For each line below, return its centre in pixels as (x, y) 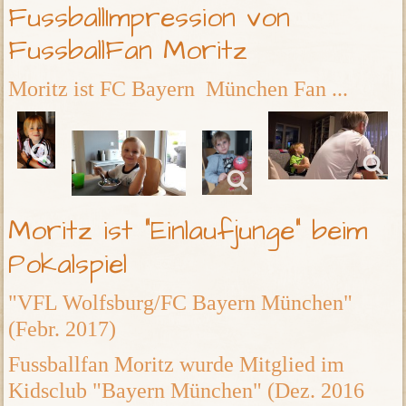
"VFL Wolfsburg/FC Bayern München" (181, 303)
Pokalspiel (68, 265)
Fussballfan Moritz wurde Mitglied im (177, 365)
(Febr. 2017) (63, 329)
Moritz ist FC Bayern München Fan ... (179, 89)
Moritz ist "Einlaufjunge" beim (188, 232)
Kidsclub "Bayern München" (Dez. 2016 (187, 391)
